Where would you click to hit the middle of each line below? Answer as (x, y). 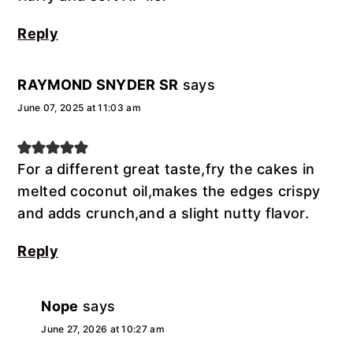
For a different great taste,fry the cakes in (166, 169)
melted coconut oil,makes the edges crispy (169, 191)
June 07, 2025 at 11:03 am (79, 107)
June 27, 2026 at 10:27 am (103, 329)
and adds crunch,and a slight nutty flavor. (163, 213)
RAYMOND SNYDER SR (98, 84)
